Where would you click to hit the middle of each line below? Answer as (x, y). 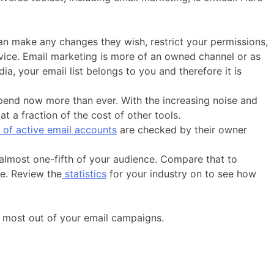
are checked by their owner (182, 129)
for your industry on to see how (181, 173)
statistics (84, 173)
